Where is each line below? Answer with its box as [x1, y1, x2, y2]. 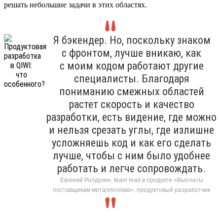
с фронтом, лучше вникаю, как [62, 46, 201, 59]
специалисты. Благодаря [74, 72, 189, 85]
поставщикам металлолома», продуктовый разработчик [53, 186, 210, 193]
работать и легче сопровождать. [57, 162, 206, 175]
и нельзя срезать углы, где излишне [49, 123, 214, 136]
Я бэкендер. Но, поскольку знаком [52, 34, 211, 46]
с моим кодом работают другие [59, 59, 204, 72]
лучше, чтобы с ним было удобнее [53, 149, 210, 162]
